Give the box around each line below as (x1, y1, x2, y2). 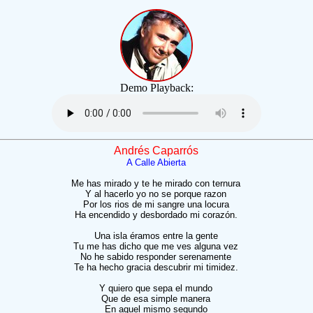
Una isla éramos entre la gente (94, 231, 218, 241)
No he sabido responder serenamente (80, 252, 231, 262)
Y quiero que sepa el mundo (99, 283, 212, 293)
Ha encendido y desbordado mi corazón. (74, 210, 238, 220)
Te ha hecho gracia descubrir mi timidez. (73, 262, 238, 272)
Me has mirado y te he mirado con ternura (71, 178, 240, 189)
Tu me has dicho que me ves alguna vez (73, 241, 238, 252)
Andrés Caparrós (113, 145, 198, 156)
